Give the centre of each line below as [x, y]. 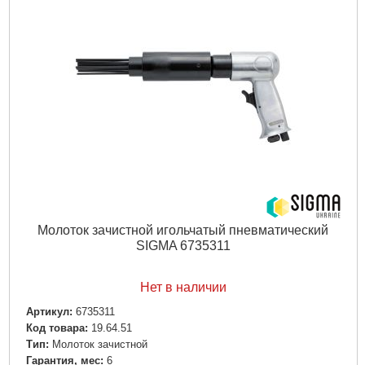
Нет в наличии [183, 288]
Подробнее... [183, 36]
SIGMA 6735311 [183, 245]
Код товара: [57, 328]
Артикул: [49, 311]
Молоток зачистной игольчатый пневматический [183, 230]
